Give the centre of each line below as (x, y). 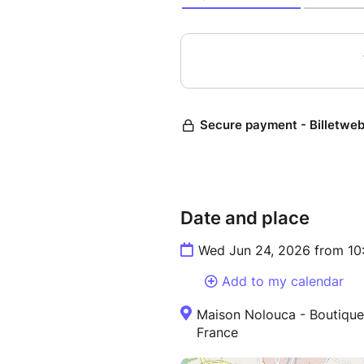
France (217, 333)
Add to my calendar (283, 282)
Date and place (245, 218)
